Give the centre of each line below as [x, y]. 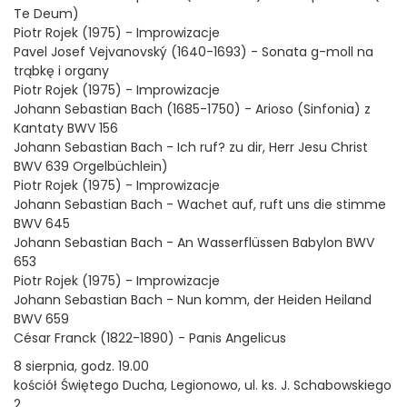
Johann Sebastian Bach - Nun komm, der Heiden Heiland [193, 300]
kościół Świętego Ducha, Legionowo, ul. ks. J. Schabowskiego [203, 385]
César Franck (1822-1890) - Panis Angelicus [150, 338]
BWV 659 [43, 319]
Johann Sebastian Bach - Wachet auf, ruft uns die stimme [200, 204]
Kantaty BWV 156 [66, 128]
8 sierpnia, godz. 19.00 [81, 366]
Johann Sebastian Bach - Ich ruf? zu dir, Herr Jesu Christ [191, 147]
